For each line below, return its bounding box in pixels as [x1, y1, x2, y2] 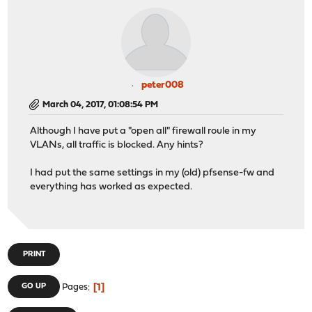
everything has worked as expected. [30, 182, 193, 193]
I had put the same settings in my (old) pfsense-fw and [30, 168, 275, 179]
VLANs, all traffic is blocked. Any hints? [30, 140, 204, 151]
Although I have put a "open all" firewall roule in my [30, 126, 257, 137]
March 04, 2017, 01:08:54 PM [42, 100, 159, 109]
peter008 [141, 79, 184, 91]
